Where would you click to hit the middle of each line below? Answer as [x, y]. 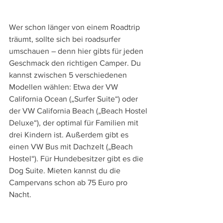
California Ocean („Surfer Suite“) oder [74, 99]
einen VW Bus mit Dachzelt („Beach [72, 146]
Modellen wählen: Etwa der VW [64, 87]
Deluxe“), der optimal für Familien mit [75, 122]
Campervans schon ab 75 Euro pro [69, 182]
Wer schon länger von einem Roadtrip [75, 27]
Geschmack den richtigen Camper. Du [76, 63]
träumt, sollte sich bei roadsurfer [66, 39]
